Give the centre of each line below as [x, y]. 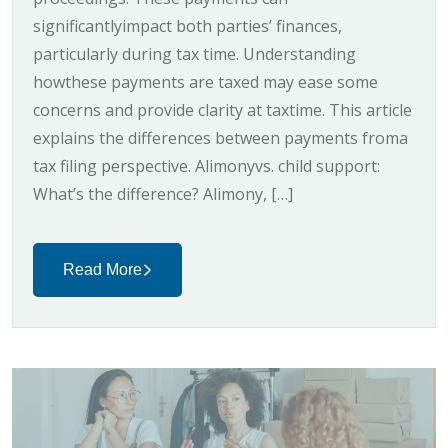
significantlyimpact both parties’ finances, [187, 25]
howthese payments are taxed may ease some [205, 81]
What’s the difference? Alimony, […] [163, 193]
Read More [102, 269]
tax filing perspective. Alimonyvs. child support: [206, 165]
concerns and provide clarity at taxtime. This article [222, 109]
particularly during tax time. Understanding [194, 53]
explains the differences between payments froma [220, 137]
